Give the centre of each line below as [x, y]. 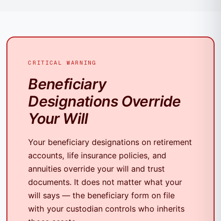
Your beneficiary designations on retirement [110, 142]
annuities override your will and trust [97, 168]
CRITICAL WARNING [62, 62]
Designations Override [105, 101]
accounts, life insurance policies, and [97, 155]
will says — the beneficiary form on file [102, 195]
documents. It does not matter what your [105, 182]
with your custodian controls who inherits [107, 208]
